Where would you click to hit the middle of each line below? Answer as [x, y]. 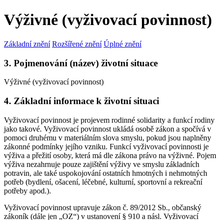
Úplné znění [123, 44]
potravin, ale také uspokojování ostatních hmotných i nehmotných [106, 173]
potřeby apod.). [27, 191]
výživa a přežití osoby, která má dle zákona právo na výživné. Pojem [110, 155]
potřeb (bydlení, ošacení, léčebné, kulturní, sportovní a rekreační [103, 182]
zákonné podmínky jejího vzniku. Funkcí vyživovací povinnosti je [106, 146]
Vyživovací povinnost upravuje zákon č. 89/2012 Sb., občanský [103, 207]
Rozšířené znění [77, 44]
